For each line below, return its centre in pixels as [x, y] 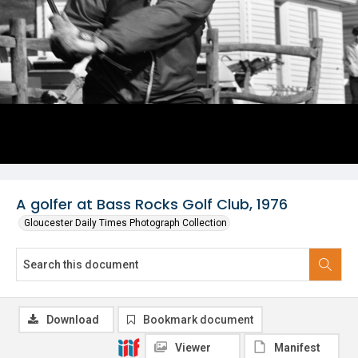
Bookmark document [198, 320]
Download [73, 320]
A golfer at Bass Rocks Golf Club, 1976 [152, 204]
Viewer [193, 348]
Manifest [297, 348]
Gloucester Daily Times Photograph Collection [125, 223]
